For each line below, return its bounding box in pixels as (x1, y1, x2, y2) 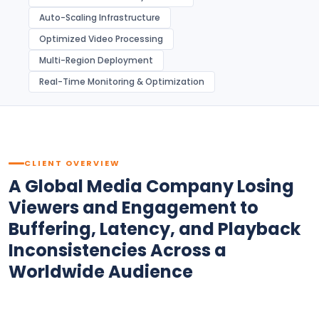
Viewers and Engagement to (9, 196, 258, 219)
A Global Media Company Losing (9, 174, 294, 198)
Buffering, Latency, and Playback (9, 217, 300, 241)
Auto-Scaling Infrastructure (39, 11, 160, 23)
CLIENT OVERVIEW (24, 157, 120, 169)
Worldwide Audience (9, 260, 193, 283)
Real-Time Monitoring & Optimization (39, 75, 204, 88)
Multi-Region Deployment (39, 54, 153, 66)
